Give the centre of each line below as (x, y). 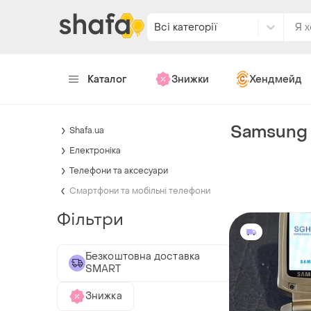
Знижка (104, 296)
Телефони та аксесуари (119, 170)
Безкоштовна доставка (143, 256)
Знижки (190, 79)
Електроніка (95, 150)
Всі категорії (185, 27)
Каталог (107, 79)
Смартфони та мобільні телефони (140, 191)
